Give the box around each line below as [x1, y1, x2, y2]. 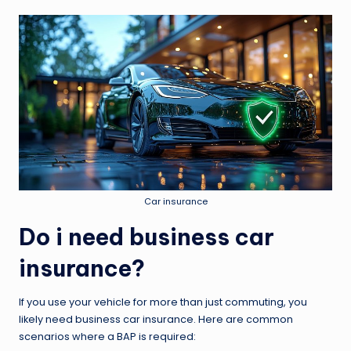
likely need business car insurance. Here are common [19, 313, 293, 327]
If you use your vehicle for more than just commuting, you [19, 295, 307, 309]
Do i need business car [19, 223, 274, 252]
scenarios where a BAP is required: [19, 330, 196, 344]
